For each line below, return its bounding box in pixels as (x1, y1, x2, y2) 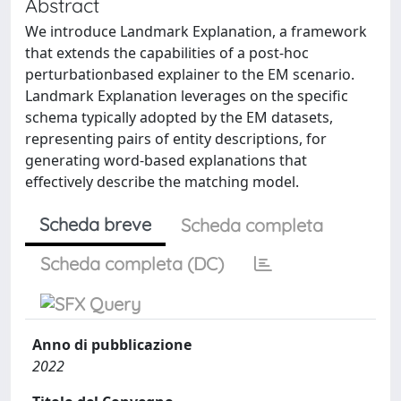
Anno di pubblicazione (32, 335, 192, 354)
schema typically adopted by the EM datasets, (25, 107, 333, 127)
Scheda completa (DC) (40, 252, 224, 275)
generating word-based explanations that (25, 150, 307, 170)
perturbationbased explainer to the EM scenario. (25, 64, 354, 84)
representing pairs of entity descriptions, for (25, 129, 327, 149)
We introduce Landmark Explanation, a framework (25, 21, 367, 41)
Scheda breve (39, 213, 151, 235)
